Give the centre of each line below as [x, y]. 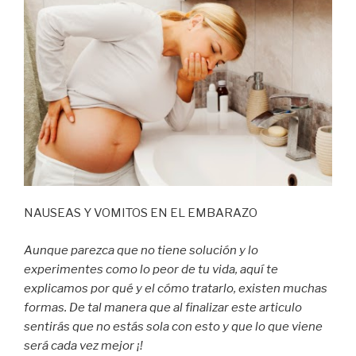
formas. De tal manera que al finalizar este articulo [163, 307]
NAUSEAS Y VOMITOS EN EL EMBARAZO [141, 213]
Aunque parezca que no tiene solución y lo [141, 250]
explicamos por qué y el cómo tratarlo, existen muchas [176, 288]
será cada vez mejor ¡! [83, 345]
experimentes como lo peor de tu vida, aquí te [151, 269]
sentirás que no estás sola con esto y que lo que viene [173, 326]
